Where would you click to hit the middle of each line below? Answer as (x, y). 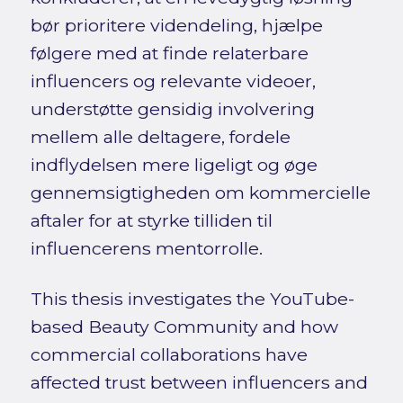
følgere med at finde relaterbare (169, 54)
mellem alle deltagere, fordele (160, 137)
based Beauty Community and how (184, 327)
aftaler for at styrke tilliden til (151, 221)
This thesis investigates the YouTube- (192, 299)
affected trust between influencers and (199, 383)
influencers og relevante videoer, (173, 81)
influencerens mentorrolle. (146, 249)
